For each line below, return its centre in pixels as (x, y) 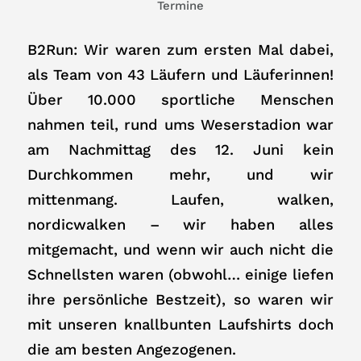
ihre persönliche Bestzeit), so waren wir (180, 300)
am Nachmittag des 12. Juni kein (180, 150)
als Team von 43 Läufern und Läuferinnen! (180, 75)
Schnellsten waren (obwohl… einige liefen (180, 275)
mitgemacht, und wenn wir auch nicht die (180, 250)
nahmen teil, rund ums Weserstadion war (180, 125)
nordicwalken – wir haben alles (180, 225)
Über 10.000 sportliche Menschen (180, 100)
